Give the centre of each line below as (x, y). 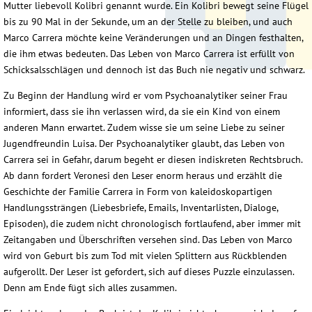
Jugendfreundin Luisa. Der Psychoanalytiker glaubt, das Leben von (144, 144)
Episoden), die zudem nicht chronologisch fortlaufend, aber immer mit (152, 224)
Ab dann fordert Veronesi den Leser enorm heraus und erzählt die (143, 176)
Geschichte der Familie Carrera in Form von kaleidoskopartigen (138, 192)
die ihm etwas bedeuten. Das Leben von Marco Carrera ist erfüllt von (149, 54)
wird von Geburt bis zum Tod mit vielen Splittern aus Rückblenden (145, 256)
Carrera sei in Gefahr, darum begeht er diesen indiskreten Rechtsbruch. (153, 160)
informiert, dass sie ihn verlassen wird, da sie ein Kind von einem (142, 112)
